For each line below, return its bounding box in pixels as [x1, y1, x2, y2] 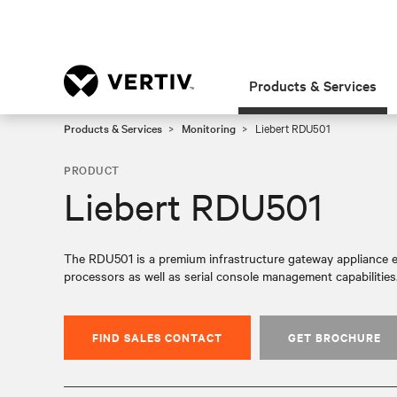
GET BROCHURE [288, 329, 381, 346]
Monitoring [182, 120, 236, 136]
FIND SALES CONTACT [92, 329, 222, 346]
